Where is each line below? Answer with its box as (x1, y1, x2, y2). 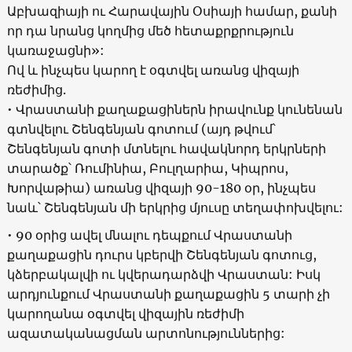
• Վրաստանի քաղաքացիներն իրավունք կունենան (6, 101, 343, 117)
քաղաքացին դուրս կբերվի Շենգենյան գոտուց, (6, 246, 317, 262)
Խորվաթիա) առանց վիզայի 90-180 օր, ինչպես (6, 179, 316, 196)
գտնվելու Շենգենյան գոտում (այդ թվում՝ (6, 120, 276, 137)
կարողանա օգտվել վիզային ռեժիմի (6, 305, 244, 321)
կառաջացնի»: (6, 42, 104, 58)
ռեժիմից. (6, 81, 66, 97)
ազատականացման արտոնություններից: (6, 324, 285, 341)
